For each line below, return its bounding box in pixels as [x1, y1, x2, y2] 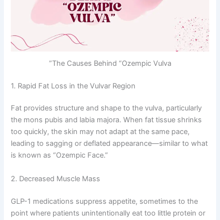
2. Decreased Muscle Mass [11, 174, 101, 183]
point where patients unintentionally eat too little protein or [11, 208, 206, 218]
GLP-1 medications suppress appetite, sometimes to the [11, 196, 198, 206]
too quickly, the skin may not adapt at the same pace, [11, 127, 190, 137]
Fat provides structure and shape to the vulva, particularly [11, 104, 202, 113]
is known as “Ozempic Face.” [11, 151, 109, 160]
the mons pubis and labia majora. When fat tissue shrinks [11, 115, 202, 125]
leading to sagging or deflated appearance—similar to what [11, 139, 208, 148]
